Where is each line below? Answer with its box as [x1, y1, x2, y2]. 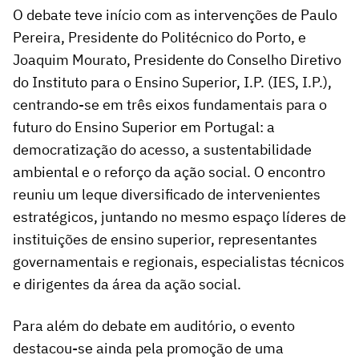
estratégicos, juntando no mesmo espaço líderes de [13, 208, 346, 227]
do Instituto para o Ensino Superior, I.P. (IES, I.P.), [13, 73, 332, 92]
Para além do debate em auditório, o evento [13, 317, 295, 336]
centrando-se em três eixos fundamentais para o [13, 95, 327, 115]
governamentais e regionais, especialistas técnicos [13, 252, 345, 272]
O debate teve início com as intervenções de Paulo [13, 6, 337, 25]
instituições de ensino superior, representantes [13, 230, 317, 249]
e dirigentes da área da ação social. [13, 275, 241, 294]
